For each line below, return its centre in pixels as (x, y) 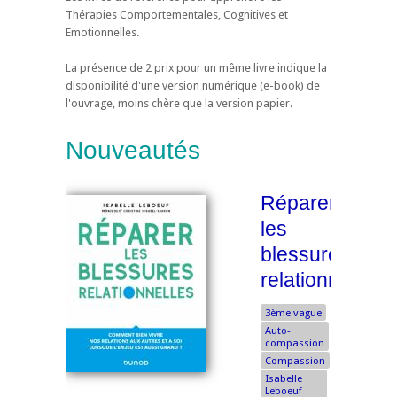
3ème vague (293, 312)
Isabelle (284, 378)
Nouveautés (133, 151)
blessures (305, 255)
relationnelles (321, 280)
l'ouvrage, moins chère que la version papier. (179, 103)
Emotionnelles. (102, 32)
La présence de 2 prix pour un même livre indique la (196, 67)
